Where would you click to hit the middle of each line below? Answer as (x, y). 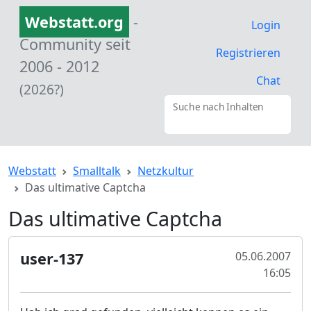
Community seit (75, 44)
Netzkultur (166, 171)
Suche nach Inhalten (218, 107)
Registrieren (248, 53)
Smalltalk (97, 171)
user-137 (52, 259)
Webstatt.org (74, 22)
